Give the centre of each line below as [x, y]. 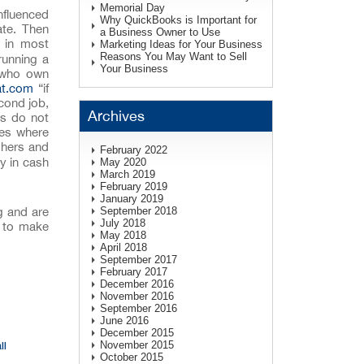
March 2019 [127, 174]
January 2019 [131, 198]
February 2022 [133, 149]
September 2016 [138, 308]
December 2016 [136, 284]
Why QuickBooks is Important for [178, 20]
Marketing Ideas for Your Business [181, 45]
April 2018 [123, 247]
